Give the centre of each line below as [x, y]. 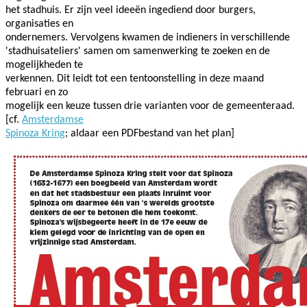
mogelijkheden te [44, 65]
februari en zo [37, 92]
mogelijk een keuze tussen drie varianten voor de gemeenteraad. [150, 106]
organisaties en [39, 24]
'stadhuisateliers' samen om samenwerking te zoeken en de [138, 51]
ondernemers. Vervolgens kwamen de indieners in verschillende [148, 37]
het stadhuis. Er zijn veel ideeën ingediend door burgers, [131, 10]
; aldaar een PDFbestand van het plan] [150, 133]
